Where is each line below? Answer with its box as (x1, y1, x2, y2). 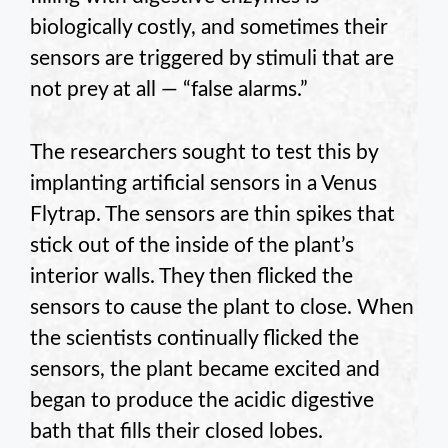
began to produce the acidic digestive (30, 389, 374, 411)
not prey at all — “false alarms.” (30, 79, 308, 101)
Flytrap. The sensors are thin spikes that (30, 203, 395, 225)
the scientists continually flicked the (30, 327, 359, 349)
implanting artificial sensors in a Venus (30, 172, 377, 194)
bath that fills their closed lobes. (30, 420, 323, 442)
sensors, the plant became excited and (30, 358, 380, 380)
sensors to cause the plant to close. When (30, 296, 414, 318)
